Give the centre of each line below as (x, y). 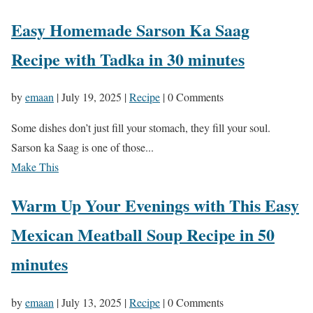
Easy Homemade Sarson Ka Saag (130, 29)
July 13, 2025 (92, 303)
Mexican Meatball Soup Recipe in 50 (143, 235)
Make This (35, 167)
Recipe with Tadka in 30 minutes (128, 59)
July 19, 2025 (92, 97)
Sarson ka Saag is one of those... (82, 147)
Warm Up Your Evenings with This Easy (155, 205)
